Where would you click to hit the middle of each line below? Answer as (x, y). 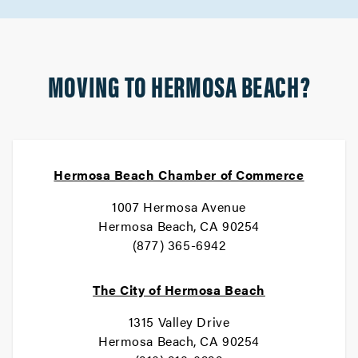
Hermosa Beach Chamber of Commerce (179, 175)
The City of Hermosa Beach (179, 290)
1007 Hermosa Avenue (179, 207)
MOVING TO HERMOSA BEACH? (179, 86)
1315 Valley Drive (179, 322)
